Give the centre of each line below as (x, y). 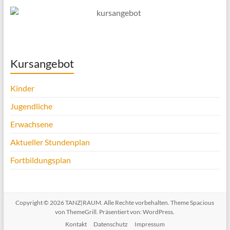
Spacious (202, 203)
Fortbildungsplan (40, 160)
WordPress (158, 212)
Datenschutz (110, 224)
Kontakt (76, 224)
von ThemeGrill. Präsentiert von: (99, 212)
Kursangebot (42, 64)
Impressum (149, 224)
